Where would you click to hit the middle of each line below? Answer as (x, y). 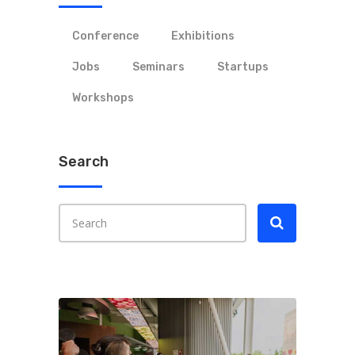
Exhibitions (203, 36)
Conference (105, 36)
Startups (243, 67)
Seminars (158, 67)
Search (84, 162)
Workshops (103, 98)
